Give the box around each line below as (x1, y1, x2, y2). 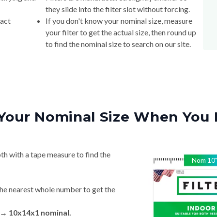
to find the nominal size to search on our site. (45, 39, 191, 49)
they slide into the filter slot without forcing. (45, 4, 190, 14)
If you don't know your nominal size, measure (45, 16, 192, 26)
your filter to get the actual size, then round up (45, 28, 196, 37)
